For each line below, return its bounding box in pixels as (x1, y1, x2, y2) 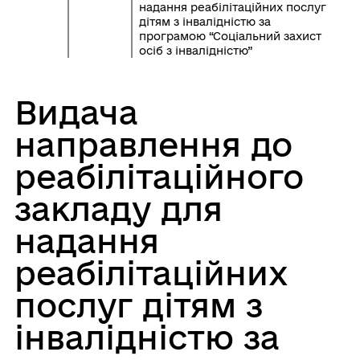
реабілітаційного (14, 158, 304, 194)
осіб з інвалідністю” (138, 44, 252, 57)
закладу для (14, 190, 223, 227)
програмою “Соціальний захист (138, 30, 321, 43)
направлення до (14, 126, 292, 162)
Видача (14, 94, 138, 130)
